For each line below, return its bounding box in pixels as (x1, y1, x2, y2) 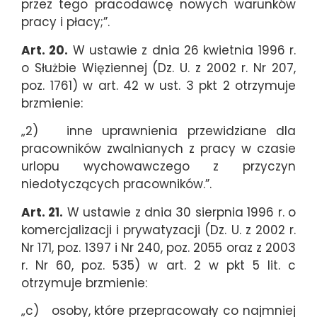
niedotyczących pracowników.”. (21, 175, 212, 193)
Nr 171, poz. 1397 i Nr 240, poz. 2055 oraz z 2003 (21, 238, 296, 256)
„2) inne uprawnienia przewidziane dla (21, 122, 296, 140)
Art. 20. (21, 41, 69, 59)
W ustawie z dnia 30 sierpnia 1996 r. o (63, 203, 296, 221)
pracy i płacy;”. (21, 13, 110, 31)
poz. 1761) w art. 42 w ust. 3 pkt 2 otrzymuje (21, 76, 296, 94)
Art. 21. (21, 203, 64, 221)
